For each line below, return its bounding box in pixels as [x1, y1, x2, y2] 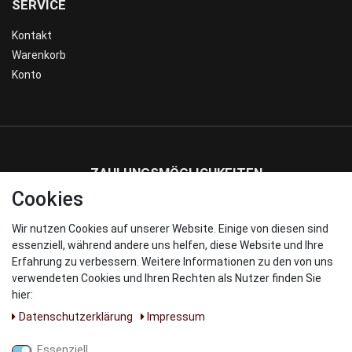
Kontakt [12, 29, 52, 42]
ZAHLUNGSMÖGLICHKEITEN [90, 165, 262, 181]
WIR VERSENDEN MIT [111, 232, 241, 248]
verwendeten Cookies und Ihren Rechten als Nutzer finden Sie [12, 272, 321, 284]
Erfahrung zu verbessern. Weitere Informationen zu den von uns [12, 255, 333, 268]
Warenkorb [12, 49, 66, 62]
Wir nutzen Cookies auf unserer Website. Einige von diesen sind [12, 222, 328, 235]
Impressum [147, 310, 205, 323]
